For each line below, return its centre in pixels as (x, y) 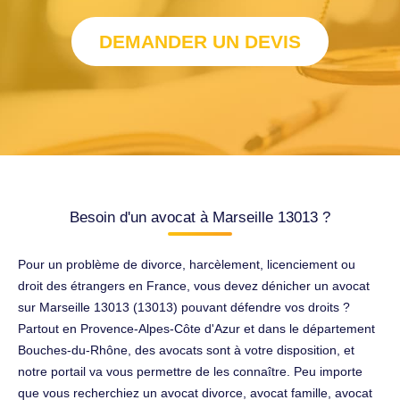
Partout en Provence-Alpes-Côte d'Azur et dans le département (196, 328)
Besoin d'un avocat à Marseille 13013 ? (200, 217)
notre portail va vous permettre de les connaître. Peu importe (190, 371)
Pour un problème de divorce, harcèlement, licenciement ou (187, 264)
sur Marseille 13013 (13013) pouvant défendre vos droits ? (184, 307)
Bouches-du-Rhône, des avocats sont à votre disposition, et (186, 350)
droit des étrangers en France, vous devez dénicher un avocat (194, 285)
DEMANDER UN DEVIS (200, 41)
